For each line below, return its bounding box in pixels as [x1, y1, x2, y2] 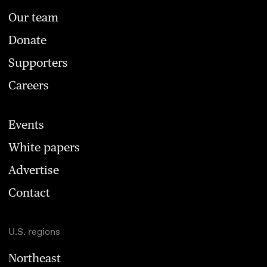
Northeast [8, 250, 61, 265]
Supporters [8, 55, 68, 70]
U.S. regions [8, 225, 60, 238]
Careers [8, 77, 49, 92]
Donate [8, 32, 46, 47]
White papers [8, 139, 80, 154]
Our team [8, 10, 58, 24]
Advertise [8, 162, 59, 177]
